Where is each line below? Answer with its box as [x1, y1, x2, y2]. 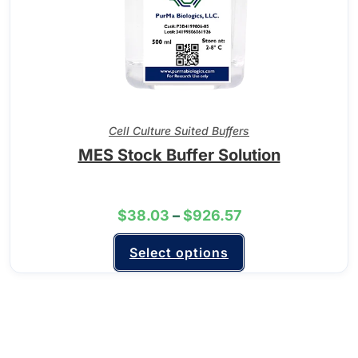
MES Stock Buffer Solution [78, 145, 280, 165]
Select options [129, 245, 229, 261]
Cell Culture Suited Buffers [109, 124, 249, 137]
